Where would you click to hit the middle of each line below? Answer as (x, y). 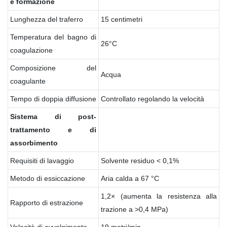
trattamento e (41, 129)
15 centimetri (122, 19)
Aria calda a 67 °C (130, 178)
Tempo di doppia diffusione (53, 99)
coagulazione (31, 50)
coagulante (28, 81)
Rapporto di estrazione (47, 202)
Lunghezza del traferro (47, 19)
